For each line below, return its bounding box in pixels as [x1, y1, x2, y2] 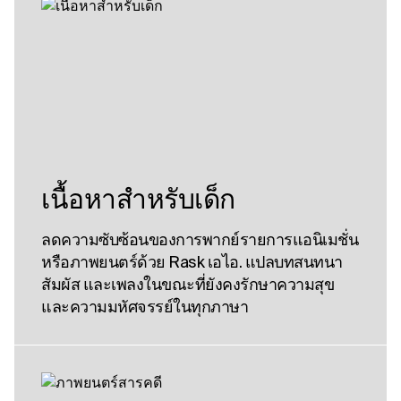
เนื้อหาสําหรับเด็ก [41, 183, 235, 214]
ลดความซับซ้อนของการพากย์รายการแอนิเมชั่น [41, 229, 358, 249]
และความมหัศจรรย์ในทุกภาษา [41, 296, 248, 316]
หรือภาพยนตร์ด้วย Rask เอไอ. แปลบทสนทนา [41, 252, 343, 271]
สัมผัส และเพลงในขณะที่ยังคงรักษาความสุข [41, 274, 334, 294]
